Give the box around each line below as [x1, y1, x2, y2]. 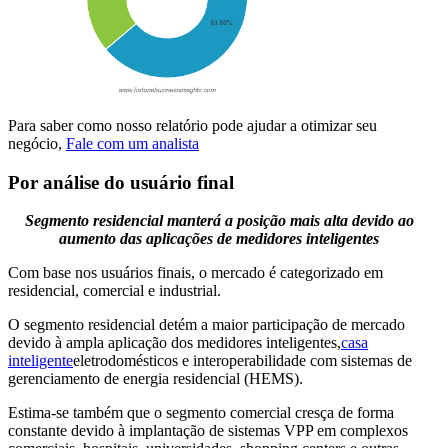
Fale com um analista [66, 134, 199, 152]
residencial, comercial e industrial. [8, 282, 221, 300]
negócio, [8, 134, 66, 152]
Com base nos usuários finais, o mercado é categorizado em [8, 264, 383, 282]
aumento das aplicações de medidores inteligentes [59, 230, 379, 248]
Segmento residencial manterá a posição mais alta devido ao [24, 212, 414, 230]
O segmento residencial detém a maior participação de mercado [8, 316, 405, 334]
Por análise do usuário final [8, 171, 234, 193]
